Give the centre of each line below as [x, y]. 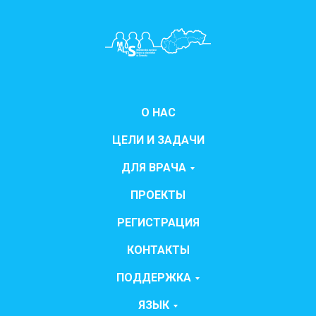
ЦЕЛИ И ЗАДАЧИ [158, 140]
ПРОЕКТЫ [158, 195]
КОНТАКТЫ [158, 250]
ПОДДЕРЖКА [154, 278]
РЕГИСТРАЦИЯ [158, 223]
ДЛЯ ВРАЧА [154, 168]
